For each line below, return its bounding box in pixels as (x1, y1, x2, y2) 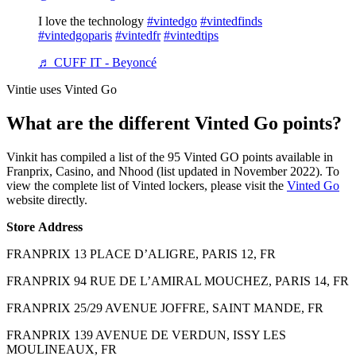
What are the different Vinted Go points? (6, 112, 342, 133)
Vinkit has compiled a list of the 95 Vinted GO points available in (6, 149, 333, 164)
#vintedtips (164, 28, 219, 42)
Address (38, 219, 83, 234)
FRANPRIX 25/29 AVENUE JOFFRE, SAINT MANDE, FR (6, 300, 323, 315)
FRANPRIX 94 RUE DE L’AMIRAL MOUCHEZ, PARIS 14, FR (6, 273, 349, 288)
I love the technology (38, 14, 147, 28)
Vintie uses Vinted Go (6, 82, 117, 96)
